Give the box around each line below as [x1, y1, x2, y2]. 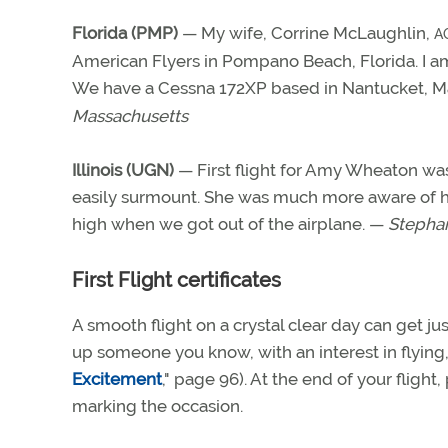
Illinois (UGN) [72, 160, 174, 180]
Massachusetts [72, 106, 188, 126]
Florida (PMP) [72, 23, 178, 43]
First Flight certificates [72, 268, 281, 292]
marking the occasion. [72, 396, 243, 416]
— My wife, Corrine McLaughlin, [178, 23, 434, 43]
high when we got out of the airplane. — [72, 214, 388, 234]
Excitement [72, 369, 162, 389]
